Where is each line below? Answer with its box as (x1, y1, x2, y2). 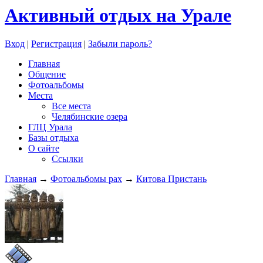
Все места (52, 101, 91, 112)
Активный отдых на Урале (5, 5, 231, 26)
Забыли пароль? (88, 39, 152, 49)
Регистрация (31, 39, 82, 49)
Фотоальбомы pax (50, 174, 122, 184)
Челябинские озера (52, 112, 127, 122)
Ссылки (52, 154, 83, 164)
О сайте (28, 143, 59, 154)
